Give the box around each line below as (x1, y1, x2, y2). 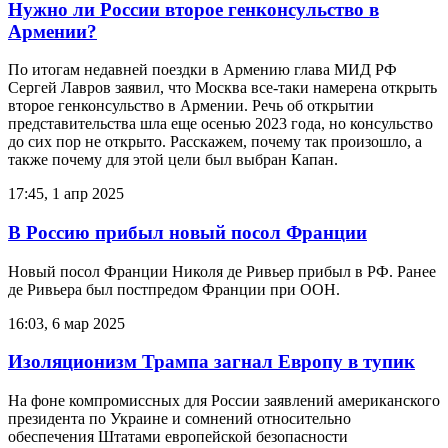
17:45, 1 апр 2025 (8, 185, 124, 203)
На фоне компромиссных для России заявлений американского (8, 392, 440, 410)
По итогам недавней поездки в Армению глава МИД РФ (8, 61, 397, 79)
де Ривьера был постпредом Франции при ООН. (8, 280, 340, 298)
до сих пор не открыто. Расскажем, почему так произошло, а (8, 133, 422, 151)
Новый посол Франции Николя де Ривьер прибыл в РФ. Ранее (8, 262, 436, 280)
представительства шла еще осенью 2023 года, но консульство (8, 115, 433, 133)
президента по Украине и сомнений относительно (8, 410, 351, 428)
